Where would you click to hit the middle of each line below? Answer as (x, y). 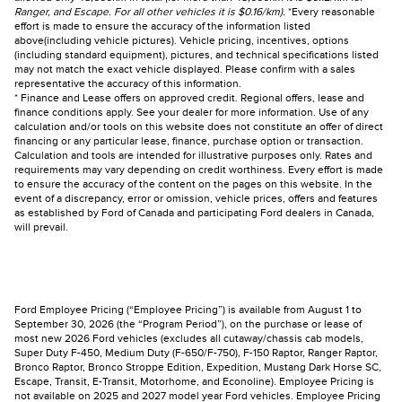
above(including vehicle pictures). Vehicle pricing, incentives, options (182, 41)
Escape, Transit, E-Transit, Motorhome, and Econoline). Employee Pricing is (194, 382)
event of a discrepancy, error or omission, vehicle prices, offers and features (196, 199)
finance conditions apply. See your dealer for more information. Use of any (192, 113)
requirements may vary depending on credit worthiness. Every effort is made (199, 170)
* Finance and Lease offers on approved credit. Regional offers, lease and (189, 98)
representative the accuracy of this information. (128, 84)
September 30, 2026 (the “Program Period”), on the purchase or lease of (188, 324)
